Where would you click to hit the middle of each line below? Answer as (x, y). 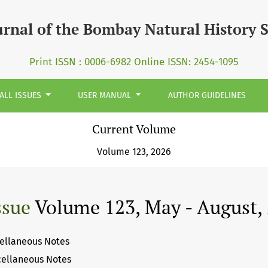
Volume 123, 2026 (134, 152)
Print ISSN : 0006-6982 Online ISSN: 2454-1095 (134, 62)
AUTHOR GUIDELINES (207, 95)
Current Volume (134, 129)
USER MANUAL (106, 95)
